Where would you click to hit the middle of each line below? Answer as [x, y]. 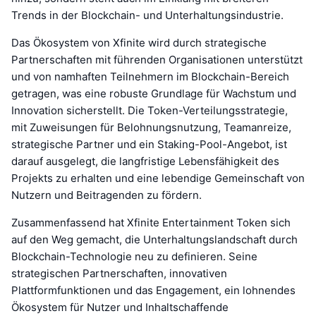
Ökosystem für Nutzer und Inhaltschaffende [120, 307]
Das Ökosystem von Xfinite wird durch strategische [139, 42]
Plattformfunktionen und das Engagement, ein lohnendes [153, 290]
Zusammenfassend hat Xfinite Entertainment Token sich [151, 222]
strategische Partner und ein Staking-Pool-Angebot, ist [149, 144]
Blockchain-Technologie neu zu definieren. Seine [134, 256]
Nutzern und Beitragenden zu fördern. [107, 195]
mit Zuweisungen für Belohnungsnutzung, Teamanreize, [151, 127]
